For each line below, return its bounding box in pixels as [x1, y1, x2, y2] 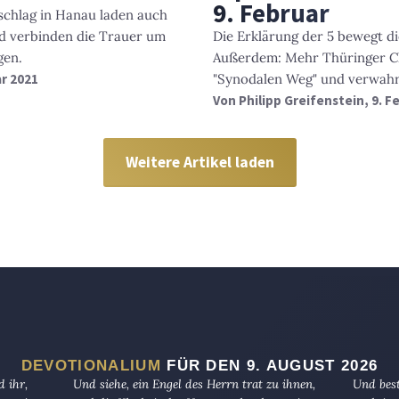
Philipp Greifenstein [239, 92, 364, 110]
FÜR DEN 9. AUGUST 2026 [160, 357, 379, 374]
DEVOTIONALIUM [20, 357, 161, 374]
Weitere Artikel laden [125, 152, 274, 173]
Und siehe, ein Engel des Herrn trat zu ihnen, [72, 376, 315, 393]
